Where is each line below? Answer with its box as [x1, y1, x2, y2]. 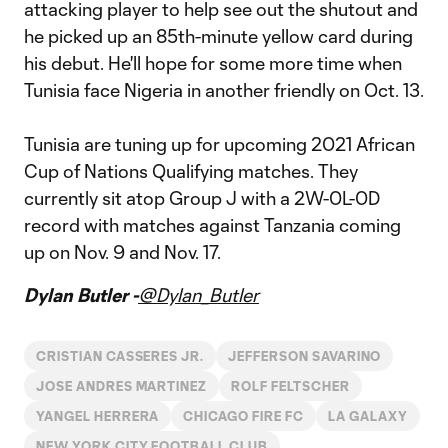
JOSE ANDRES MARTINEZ [36, 379, 208, 393]
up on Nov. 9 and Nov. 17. [24, 241, 221, 263]
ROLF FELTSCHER [231, 379, 350, 393]
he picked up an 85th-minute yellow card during [24, 25, 413, 47]
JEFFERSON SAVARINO [228, 349, 382, 363]
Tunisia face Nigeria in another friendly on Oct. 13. [24, 79, 424, 101]
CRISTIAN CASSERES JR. [36, 349, 205, 363]
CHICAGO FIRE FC [183, 409, 304, 423]
